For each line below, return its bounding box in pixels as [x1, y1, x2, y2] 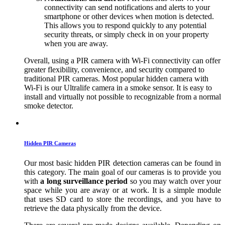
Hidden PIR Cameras [24, 140, 76, 146]
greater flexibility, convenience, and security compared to [24, 65, 204, 74]
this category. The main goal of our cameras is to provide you [24, 167, 221, 176]
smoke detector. [24, 101, 75, 110]
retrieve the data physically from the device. [24, 203, 164, 212]
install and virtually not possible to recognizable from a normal [24, 92, 221, 101]
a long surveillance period [40, 176, 128, 185]
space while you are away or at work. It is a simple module [24, 185, 221, 194]
